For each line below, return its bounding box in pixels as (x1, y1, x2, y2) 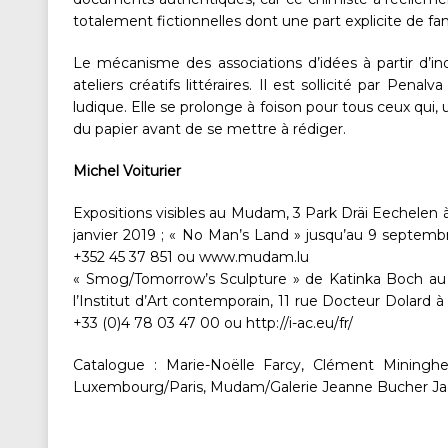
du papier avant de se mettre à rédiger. (73, 120, 346, 139)
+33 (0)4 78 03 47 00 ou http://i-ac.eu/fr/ (73, 314, 353, 333)
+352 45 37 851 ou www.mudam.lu (73, 248, 309, 267)
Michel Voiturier (73, 162, 181, 181)
